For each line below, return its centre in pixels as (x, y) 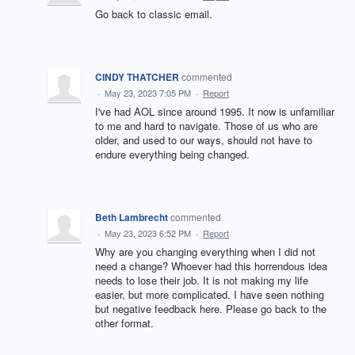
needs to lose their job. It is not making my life (202, 280)
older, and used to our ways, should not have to (204, 139)
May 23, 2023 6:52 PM (148, 233)
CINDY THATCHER (137, 76)
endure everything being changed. (172, 154)
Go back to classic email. (154, 13)
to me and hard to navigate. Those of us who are (206, 125)
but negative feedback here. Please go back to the (211, 308)
